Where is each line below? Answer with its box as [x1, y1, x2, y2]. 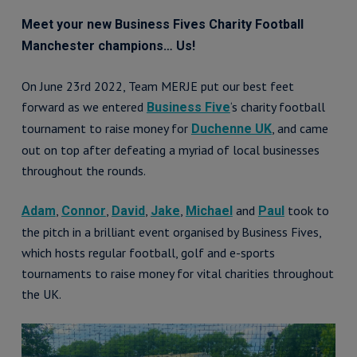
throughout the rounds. [21, 163, 146, 178]
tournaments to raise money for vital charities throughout [21, 265, 334, 281]
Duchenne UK [190, 121, 272, 136]
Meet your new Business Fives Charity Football [21, 17, 304, 32]
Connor [61, 203, 106, 218]
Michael [185, 203, 233, 218]
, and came [271, 120, 328, 136]
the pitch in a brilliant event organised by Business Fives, [21, 224, 321, 240]
